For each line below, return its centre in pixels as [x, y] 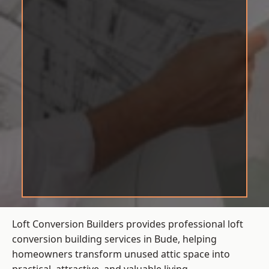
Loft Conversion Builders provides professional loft [128, 224]
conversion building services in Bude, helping [114, 239]
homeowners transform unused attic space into [121, 254]
